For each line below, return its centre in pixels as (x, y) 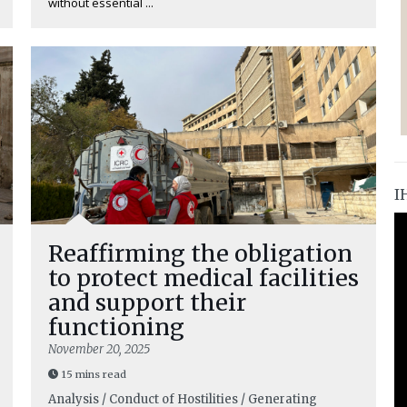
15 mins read (94, 374)
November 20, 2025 (99, 349)
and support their (147, 303)
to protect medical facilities (203, 278)
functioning (116, 327)
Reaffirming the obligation (200, 253)
